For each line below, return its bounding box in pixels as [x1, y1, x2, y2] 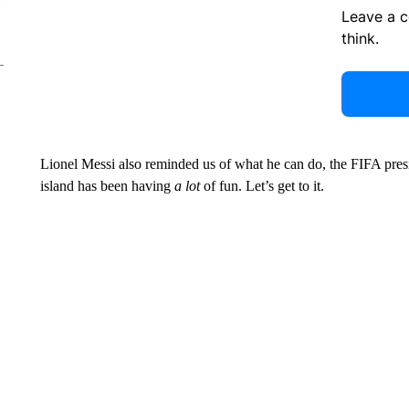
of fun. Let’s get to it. [199, 177, 324, 194]
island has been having [39, 177, 174, 194]
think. [341, 28, 379, 47]
